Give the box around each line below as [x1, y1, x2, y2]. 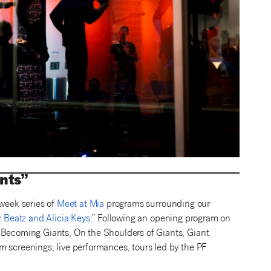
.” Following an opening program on [90, 214, 231, 225]
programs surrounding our [104, 200, 211, 211]
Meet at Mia [56, 200, 105, 211]
